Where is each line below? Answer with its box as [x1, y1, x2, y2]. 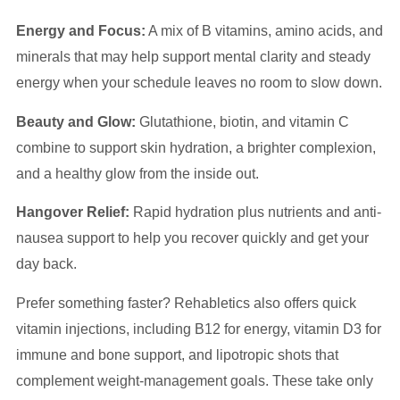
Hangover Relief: [16, 204, 129, 221]
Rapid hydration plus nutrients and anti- [129, 204, 381, 221]
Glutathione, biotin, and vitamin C [136, 113, 349, 129]
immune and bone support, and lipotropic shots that [16, 346, 338, 362]
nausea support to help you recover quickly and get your [16, 230, 369, 246]
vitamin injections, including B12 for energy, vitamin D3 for [16, 321, 381, 337]
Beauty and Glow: [16, 113, 136, 129]
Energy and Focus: [16, 23, 146, 39]
